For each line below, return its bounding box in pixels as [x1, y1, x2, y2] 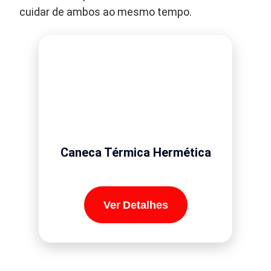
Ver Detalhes [103, 198, 168, 211]
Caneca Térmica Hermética [60, 145, 211, 160]
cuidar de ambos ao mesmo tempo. [19, 6, 192, 19]
